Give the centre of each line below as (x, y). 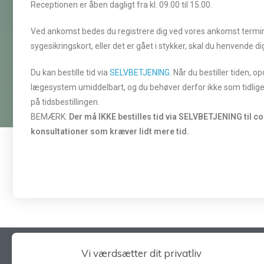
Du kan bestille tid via (70, 72)
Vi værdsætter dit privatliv (141, 253)
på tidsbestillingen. (65, 102)
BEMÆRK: (50, 117)
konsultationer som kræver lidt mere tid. (110, 131)
